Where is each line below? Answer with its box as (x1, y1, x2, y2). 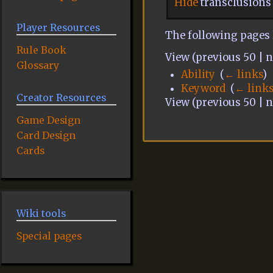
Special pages (16, 229, 82, 242)
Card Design (16, 129, 76, 142)
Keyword (181, 82, 226, 96)
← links (224, 68, 263, 82)
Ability (181, 68, 216, 82)
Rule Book (16, 44, 66, 57)
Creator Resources (16, 91, 106, 104)
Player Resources (16, 21, 100, 34)
